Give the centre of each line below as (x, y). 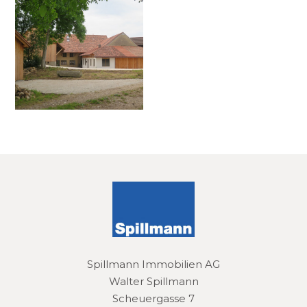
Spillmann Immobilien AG (153, 265)
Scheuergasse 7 (153, 299)
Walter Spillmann (153, 282)
